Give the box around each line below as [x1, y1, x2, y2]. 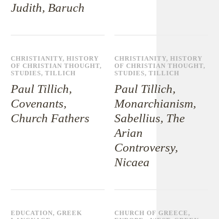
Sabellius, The [114, 111, 185, 125]
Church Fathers [11, 111, 90, 125]
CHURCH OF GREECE [114, 210, 189, 217]
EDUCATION [11, 210, 53, 217]
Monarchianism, [114, 97, 197, 110]
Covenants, [11, 97, 67, 110]
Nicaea [114, 155, 150, 169]
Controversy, [114, 141, 178, 154]
